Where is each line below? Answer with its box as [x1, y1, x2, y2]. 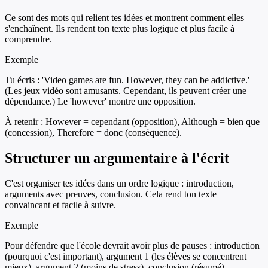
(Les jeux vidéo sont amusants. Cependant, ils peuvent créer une [5, 86, 246, 96]
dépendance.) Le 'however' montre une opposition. [5, 96, 196, 107]
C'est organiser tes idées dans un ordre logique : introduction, [5, 178, 234, 188]
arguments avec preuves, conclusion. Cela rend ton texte [5, 188, 217, 199]
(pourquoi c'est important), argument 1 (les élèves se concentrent [5, 251, 246, 261]
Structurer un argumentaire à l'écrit [5, 150, 229, 166]
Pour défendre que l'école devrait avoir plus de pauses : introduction [5, 240, 260, 251]
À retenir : [5, 117, 45, 127]
